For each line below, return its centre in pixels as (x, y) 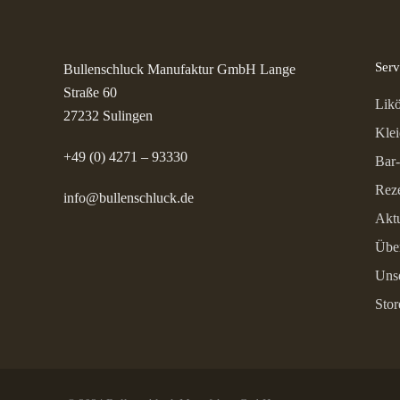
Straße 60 (90, 93)
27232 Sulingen (108, 116)
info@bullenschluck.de (129, 198)
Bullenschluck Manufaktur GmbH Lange (179, 70)
